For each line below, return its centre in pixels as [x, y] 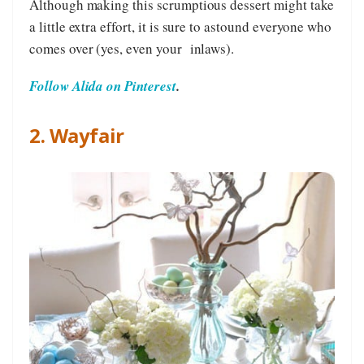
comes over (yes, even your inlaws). [132, 48]
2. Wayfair [77, 135]
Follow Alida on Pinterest [103, 86]
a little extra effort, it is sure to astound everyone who [181, 26]
